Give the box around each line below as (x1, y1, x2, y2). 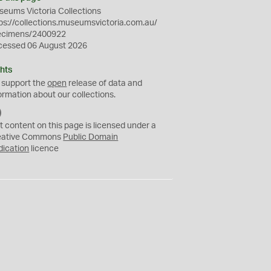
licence (29, 145, 59, 153)
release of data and (67, 79, 143, 88)
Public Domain (63, 133, 119, 142)
